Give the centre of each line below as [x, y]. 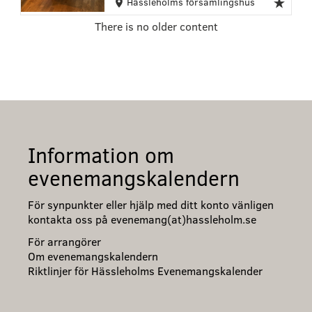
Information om [101, 154]
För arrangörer [64, 241]
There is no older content [156, 26]
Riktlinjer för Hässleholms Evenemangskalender [145, 270]
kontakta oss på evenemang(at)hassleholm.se [142, 219]
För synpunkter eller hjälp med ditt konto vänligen [151, 204]
